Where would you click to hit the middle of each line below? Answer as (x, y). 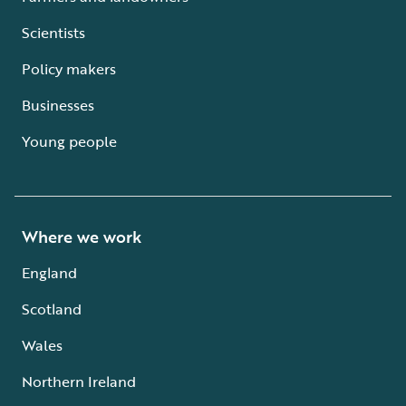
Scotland (52, 309)
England (49, 273)
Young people (69, 142)
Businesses (58, 106)
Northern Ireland (79, 382)
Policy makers (69, 69)
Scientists (53, 33)
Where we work (82, 237)
